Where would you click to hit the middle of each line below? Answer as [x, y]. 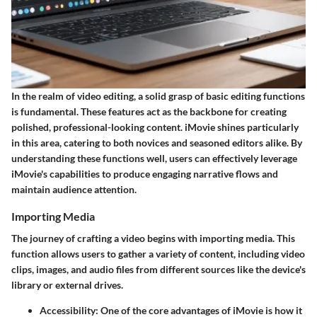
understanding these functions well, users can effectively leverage [154, 158]
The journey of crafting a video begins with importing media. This [153, 238]
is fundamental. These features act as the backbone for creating [149, 111]
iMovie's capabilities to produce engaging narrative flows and [145, 173]
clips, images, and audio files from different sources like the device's [158, 269]
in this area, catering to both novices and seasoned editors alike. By [157, 142]
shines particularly [257, 127]
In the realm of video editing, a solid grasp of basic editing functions [158, 96]
